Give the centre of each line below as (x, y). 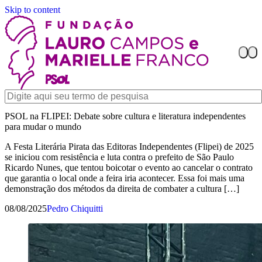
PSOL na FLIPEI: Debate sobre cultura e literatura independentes (125, 116)
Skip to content (32, 10)
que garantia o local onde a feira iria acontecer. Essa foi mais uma (125, 178)
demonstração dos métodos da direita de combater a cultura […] (122, 189)
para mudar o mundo (43, 127)
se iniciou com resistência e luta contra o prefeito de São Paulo (119, 157)
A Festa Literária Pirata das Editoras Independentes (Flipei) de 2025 (129, 147)
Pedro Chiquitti (75, 209)
